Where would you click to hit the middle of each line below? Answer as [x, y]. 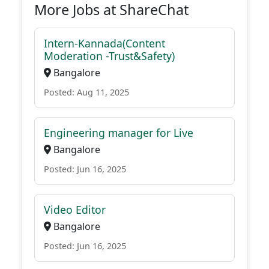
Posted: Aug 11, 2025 [86, 92]
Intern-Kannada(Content [104, 43]
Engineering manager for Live [119, 133]
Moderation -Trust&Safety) [109, 56]
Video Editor [75, 210]
